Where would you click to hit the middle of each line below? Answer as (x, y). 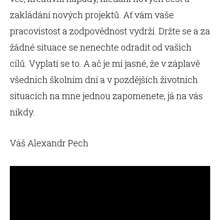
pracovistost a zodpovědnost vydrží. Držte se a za (110, 31)
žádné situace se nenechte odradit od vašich (101, 47)
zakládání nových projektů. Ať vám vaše (92, 15)
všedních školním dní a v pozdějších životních (104, 80)
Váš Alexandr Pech (49, 143)
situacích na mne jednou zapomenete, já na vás (106, 96)
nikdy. (22, 112)
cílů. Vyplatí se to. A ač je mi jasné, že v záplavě (105, 63)
